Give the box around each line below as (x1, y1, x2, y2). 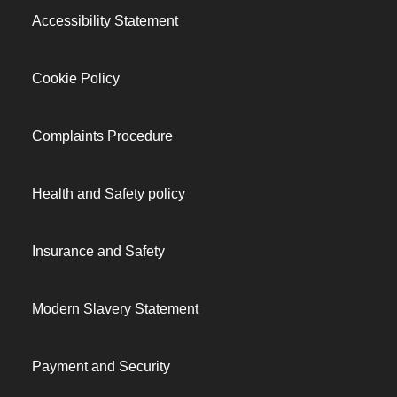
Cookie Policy (32, 71, 120, 86)
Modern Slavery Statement (32, 301, 198, 316)
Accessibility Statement (32, 13, 178, 28)
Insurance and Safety (32, 244, 165, 259)
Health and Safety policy (32, 186, 185, 201)
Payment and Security (32, 359, 170, 374)
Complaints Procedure (32, 128, 173, 144)
